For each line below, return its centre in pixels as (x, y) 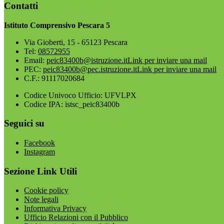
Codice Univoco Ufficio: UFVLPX (80, 95)
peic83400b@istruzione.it (87, 60)
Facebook (39, 143)
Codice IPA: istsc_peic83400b (72, 104)
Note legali (41, 199)
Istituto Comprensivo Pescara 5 (57, 25)
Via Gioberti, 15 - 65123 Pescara (76, 42)
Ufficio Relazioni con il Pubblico (76, 217)
